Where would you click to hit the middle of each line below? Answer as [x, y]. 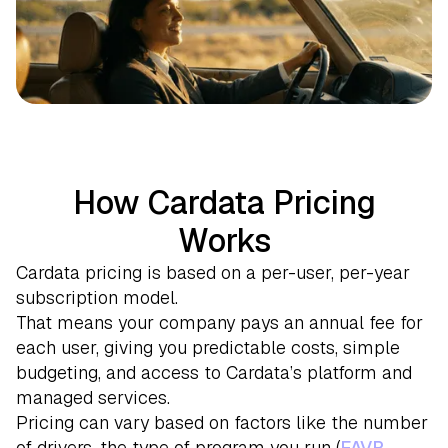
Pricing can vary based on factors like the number [222, 422]
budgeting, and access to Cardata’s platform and [214, 372]
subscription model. [97, 297]
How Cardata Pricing [224, 202]
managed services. [93, 397]
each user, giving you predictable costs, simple [208, 347]
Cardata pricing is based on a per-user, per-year [213, 272]
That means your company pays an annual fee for [219, 322]
